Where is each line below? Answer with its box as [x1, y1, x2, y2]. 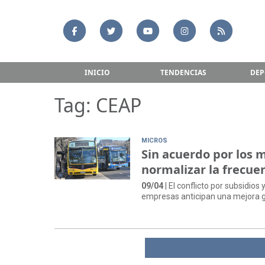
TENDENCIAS [160, 67, 206, 77]
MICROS [141, 137, 168, 145]
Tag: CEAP [54, 92, 141, 118]
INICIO [85, 67, 110, 77]
